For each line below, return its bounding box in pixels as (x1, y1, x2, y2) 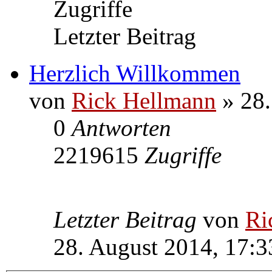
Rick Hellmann (72, 87, 216, 114)
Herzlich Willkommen (29, 59, 240, 86)
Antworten (72, 114, 171, 141)
